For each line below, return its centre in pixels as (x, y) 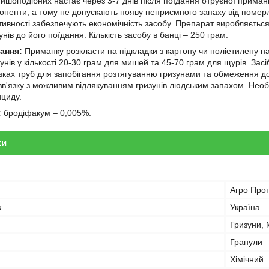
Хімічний (247, 259)
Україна (245, 207)
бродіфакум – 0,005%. (47, 113)
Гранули (246, 242)
